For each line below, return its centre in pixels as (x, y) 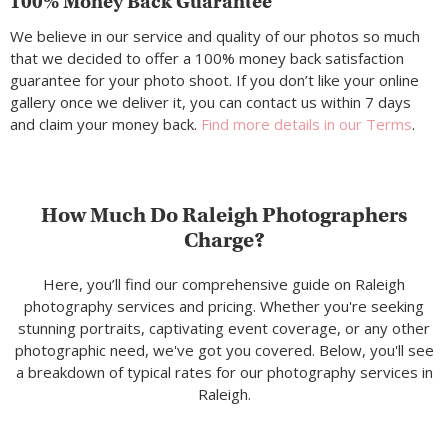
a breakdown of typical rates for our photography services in (224, 372)
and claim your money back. (105, 124)
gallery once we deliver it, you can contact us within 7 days (210, 102)
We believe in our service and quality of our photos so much (215, 36)
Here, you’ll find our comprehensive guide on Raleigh (224, 284)
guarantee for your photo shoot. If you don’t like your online (214, 80)
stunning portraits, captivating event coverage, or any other (224, 328)
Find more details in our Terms (306, 124)
